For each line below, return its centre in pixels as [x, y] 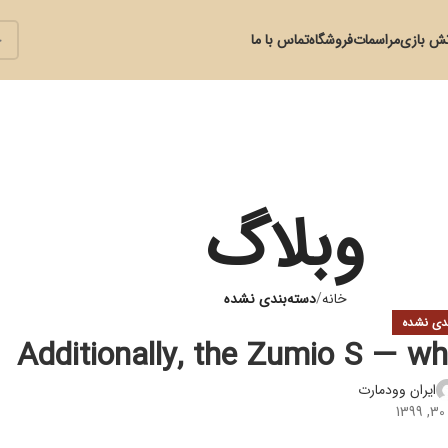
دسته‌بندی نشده [269, 299]
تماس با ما [280, 40]
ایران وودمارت [397, 390]
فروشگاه [331, 40]
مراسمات [376, 40]
